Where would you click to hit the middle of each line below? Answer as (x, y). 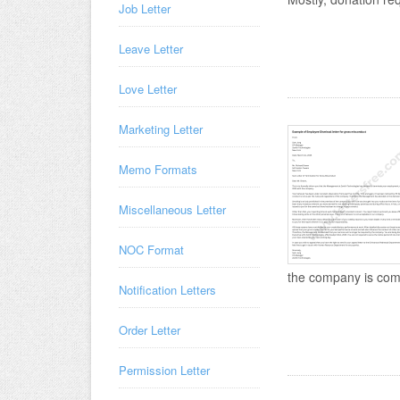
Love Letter (148, 89)
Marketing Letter (161, 129)
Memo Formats (158, 169)
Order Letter (150, 330)
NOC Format (151, 250)
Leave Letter (151, 49)
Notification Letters (167, 290)
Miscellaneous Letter (172, 209)
